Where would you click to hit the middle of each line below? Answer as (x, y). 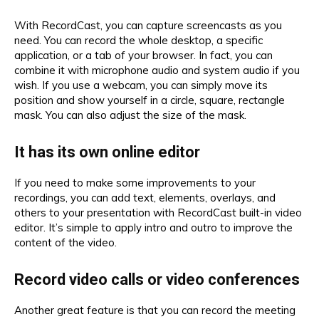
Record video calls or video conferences (157, 279)
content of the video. (66, 242)
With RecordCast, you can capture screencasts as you (148, 25)
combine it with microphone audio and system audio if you (157, 70)
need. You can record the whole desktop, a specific (138, 40)
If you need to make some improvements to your (135, 182)
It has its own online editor (107, 152)
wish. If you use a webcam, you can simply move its (141, 85)
